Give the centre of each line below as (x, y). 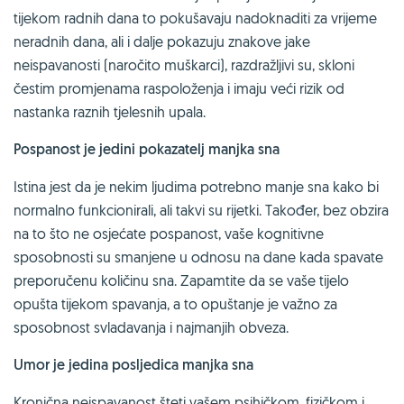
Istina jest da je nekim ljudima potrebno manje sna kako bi (196, 186)
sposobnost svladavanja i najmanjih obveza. (151, 327)
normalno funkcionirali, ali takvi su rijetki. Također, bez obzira (201, 210)
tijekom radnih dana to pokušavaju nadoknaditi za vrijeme (195, 18)
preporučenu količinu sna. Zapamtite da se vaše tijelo (181, 280)
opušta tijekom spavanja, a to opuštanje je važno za (175, 303)
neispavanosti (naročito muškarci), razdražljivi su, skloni (184, 64)
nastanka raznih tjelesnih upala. (110, 111)
